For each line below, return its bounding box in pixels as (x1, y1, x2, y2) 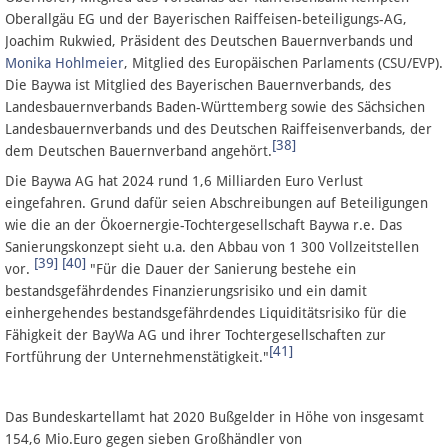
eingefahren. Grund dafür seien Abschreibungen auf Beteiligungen (5, 194, 428, 211)
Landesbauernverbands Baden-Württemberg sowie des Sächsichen (5, 98, 425, 115)
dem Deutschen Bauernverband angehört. (5, 142, 272, 159)
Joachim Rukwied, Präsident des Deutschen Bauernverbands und (5, 32, 413, 49)
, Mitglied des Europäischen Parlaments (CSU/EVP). (124, 54, 443, 71)
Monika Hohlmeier (5, 54, 124, 71)
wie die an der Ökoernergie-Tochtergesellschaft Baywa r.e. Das (5, 216, 402, 233)
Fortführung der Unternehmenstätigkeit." (5, 348, 269, 365)
